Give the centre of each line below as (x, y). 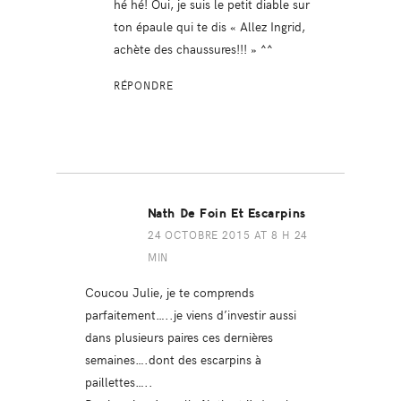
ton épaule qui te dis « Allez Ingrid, (209, 26)
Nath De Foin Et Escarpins (226, 214)
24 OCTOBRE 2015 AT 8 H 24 (228, 235)
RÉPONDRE (143, 85)
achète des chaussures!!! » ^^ (193, 49)
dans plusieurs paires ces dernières (179, 337)
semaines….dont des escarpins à (173, 359)
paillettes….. (119, 382)
